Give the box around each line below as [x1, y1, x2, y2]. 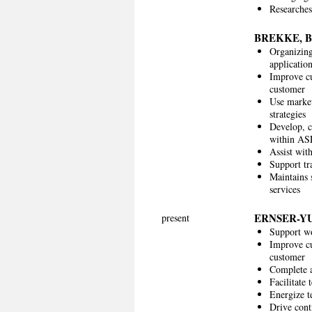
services [269, 182, 300, 196]
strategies [269, 107, 306, 120]
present [162, 210, 189, 224]
